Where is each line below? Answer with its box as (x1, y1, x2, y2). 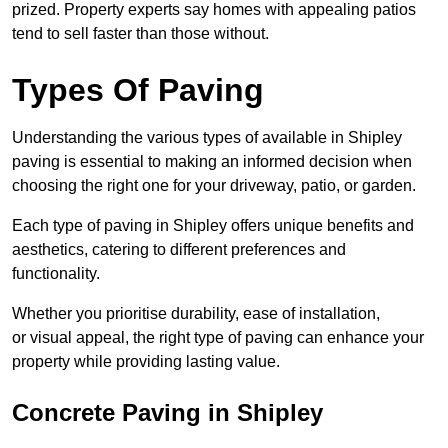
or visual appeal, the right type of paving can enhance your (12, 329, 424, 347)
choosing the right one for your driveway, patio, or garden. (12, 177, 416, 195)
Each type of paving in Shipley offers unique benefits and (12, 217, 414, 235)
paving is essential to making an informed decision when (12, 153, 412, 171)
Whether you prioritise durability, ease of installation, (12, 305, 380, 323)
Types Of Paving (12, 72, 264, 109)
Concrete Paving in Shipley (12, 399, 323, 427)
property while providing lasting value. (12, 353, 280, 371)
